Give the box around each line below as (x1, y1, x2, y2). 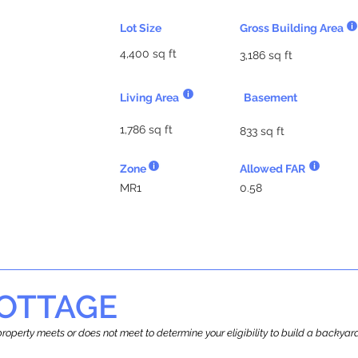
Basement (244, 91, 297, 104)
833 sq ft (240, 125, 284, 137)
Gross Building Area (240, 22, 344, 34)
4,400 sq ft (120, 47, 177, 60)
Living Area (120, 91, 179, 104)
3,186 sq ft (240, 49, 292, 62)
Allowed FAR (240, 162, 305, 175)
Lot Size (120, 22, 161, 34)
